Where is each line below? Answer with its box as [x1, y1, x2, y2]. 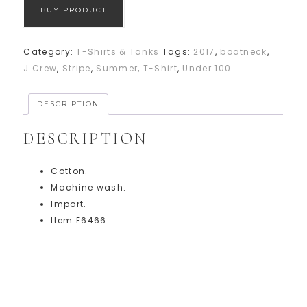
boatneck [220, 46, 267, 58]
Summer [96, 62, 138, 75]
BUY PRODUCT [40, 5, 108, 15]
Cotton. [51, 164, 88, 177]
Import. [51, 197, 87, 210]
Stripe [62, 62, 91, 75]
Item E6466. [51, 214, 110, 226]
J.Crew [23, 62, 58, 75]
